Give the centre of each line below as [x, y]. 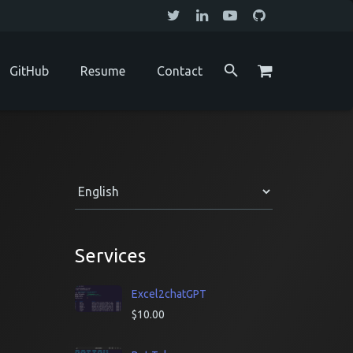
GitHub [29, 71]
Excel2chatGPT [169, 294]
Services [111, 256]
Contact [179, 71]
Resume [102, 71]
